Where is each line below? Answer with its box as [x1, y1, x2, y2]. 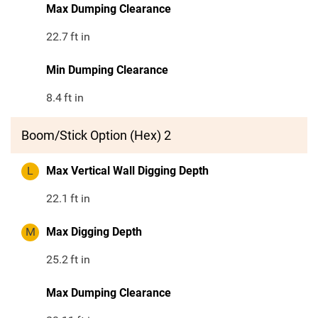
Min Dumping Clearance [46, 63, 168, 77]
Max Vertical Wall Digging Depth [46, 164, 209, 178]
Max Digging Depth [46, 225, 142, 239]
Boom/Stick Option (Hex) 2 [21, 128, 171, 143]
